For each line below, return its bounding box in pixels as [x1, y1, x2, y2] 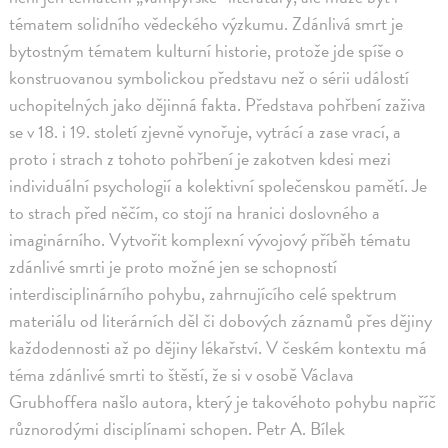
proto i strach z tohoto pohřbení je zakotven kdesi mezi [9, 144, 392, 172]
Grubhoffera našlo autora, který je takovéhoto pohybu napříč [9, 387, 437, 415]
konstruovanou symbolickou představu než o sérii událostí [9, 63, 410, 91]
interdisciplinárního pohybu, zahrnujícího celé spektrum [9, 279, 398, 307]
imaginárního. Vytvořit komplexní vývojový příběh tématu [9, 225, 412, 253]
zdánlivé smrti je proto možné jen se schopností [9, 252, 338, 280]
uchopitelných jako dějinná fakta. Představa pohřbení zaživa [9, 90, 427, 118]
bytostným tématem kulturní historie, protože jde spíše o [9, 36, 405, 64]
